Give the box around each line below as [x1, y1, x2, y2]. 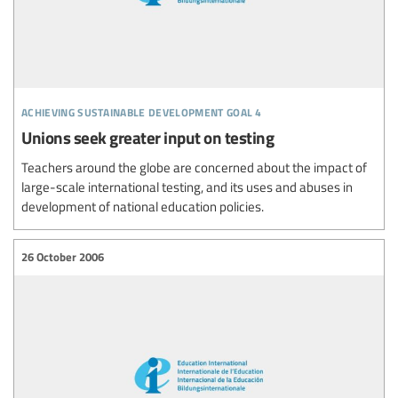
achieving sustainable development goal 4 [21, 98, 262, 121]
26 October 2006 [21, 249, 104, 265]
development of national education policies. [21, 196, 264, 215]
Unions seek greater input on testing [21, 124, 274, 149]
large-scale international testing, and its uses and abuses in [21, 177, 353, 195]
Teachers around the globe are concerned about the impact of [21, 157, 367, 176]
